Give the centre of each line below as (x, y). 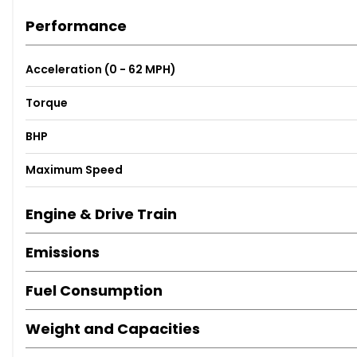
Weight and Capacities (113, 329)
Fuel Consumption (94, 291)
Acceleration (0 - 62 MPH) (101, 70)
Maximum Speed (74, 170)
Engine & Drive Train (101, 214)
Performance (76, 26)
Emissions (63, 253)
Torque (47, 103)
